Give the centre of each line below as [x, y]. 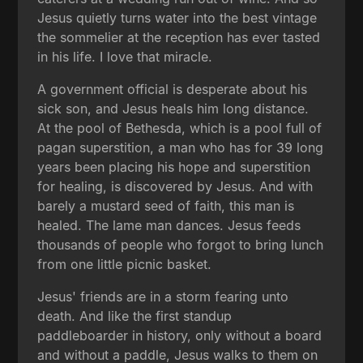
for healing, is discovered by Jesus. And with [175, 187]
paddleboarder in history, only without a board [180, 336]
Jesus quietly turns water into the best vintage [177, 18]
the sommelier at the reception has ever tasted [179, 38]
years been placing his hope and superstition [174, 167]
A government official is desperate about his [173, 90]
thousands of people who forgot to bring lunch [181, 245]
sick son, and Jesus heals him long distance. [173, 109]
